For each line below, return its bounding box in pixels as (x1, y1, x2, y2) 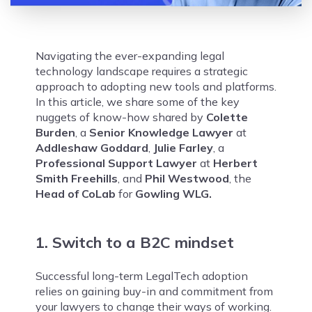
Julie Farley (153, 140, 213, 155)
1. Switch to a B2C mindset (35, 232, 234, 252)
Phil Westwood (144, 171, 229, 185)
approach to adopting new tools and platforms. (35, 79, 276, 93)
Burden (35, 125, 75, 139)
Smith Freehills (35, 171, 118, 185)
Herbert (212, 155, 258, 170)
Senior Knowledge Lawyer (88, 125, 233, 139)
